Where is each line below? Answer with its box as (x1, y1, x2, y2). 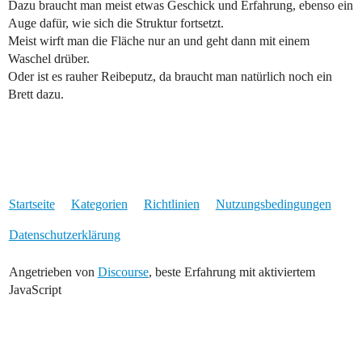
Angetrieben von (8, 265, 98, 280)
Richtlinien (143, 197, 200, 212)
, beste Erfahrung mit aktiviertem (148, 265, 315, 280)
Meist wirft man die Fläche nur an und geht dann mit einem (8, 34, 309, 48)
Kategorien (70, 197, 128, 212)
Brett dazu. (8, 87, 64, 102)
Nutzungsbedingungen (215, 197, 331, 212)
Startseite (8, 197, 55, 212)
